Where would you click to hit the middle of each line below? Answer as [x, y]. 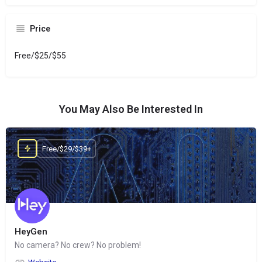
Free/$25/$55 [40, 56]
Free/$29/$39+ [66, 149]
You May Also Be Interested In [131, 109]
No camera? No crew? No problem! [78, 245]
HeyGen [31, 232]
